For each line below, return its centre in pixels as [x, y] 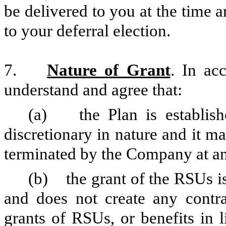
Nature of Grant [109, 70]
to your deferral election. [87, 31]
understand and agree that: [93, 90]
